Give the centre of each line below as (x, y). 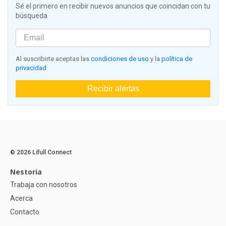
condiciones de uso (120, 59)
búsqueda (32, 16)
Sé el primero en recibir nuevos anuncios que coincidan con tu (113, 6)
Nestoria (26, 172)
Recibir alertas (113, 89)
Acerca (21, 199)
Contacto (25, 212)
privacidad (31, 68)
